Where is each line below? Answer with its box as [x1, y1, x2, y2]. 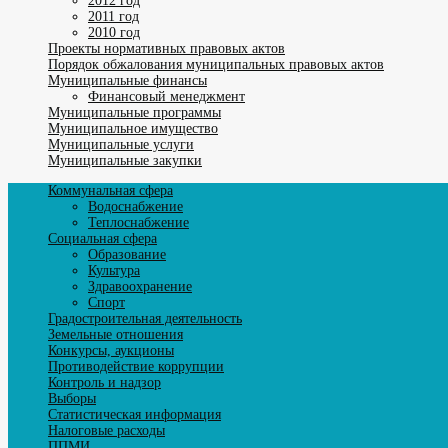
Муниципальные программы [48, 104, 221, 120]
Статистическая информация [48, 406, 221, 422]
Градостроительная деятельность [48, 310, 242, 326]
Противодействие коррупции [48, 358, 224, 374]
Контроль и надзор [48, 374, 161, 390]
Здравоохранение [88, 278, 192, 294]
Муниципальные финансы [48, 72, 207, 88]
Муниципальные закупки [48, 152, 202, 168]
